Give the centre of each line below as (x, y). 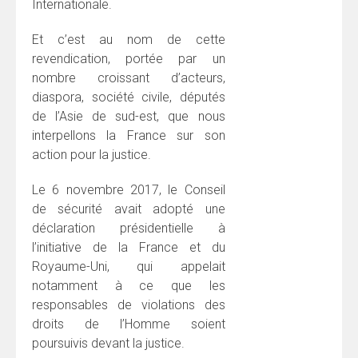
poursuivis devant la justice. (108, 343)
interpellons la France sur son (129, 135)
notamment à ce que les (129, 285)
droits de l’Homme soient (129, 324)
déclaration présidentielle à (129, 228)
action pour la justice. (91, 154)
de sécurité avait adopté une (129, 209)
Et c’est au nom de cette (129, 39)
